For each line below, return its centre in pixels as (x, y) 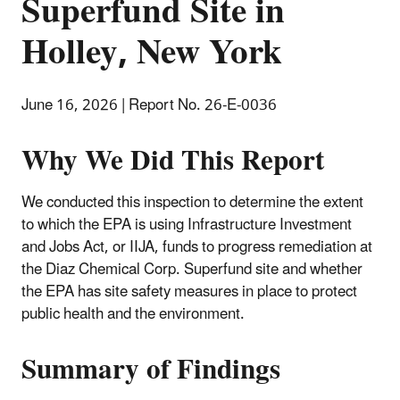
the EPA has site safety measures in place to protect (189, 292)
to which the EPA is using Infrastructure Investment (187, 225)
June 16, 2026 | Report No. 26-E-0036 (149, 105)
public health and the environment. (133, 314)
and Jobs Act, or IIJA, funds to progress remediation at (197, 247)
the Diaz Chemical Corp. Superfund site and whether (192, 269)
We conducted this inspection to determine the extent (192, 202)
